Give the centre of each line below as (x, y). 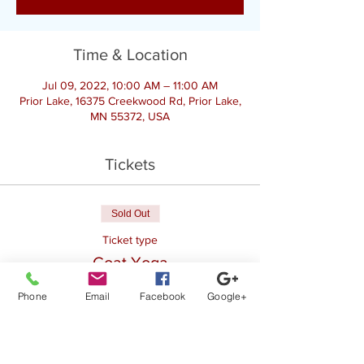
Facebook (162, 296)
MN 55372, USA (130, 116)
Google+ (227, 296)
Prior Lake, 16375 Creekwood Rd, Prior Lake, (130, 101)
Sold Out (130, 214)
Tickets (130, 164)
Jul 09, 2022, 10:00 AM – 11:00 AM (130, 85)
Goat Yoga (130, 262)
